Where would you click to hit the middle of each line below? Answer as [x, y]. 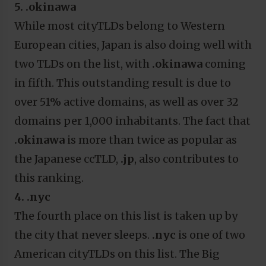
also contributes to [189, 159]
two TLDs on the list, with [83, 64]
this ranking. [49, 178]
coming [225, 64]
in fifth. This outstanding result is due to [123, 83]
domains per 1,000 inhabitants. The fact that [132, 121]
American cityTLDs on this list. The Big [117, 254]
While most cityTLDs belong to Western [120, 26]
